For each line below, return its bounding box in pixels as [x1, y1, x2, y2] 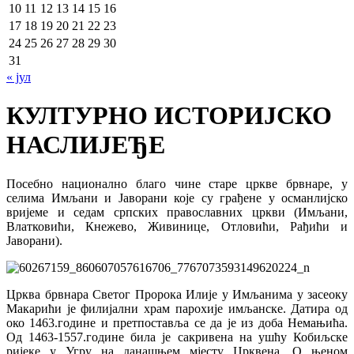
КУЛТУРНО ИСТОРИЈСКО [6, 101, 332, 130]
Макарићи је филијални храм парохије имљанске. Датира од [6, 301, 348, 315]
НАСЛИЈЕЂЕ [6, 130, 165, 160]
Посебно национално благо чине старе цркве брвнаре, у [6, 176, 348, 190]
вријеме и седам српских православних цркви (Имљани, [6, 205, 348, 219]
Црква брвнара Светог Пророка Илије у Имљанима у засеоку [6, 287, 348, 301]
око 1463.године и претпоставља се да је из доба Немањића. [6, 315, 348, 330]
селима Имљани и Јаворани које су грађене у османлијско [6, 190, 348, 205]
